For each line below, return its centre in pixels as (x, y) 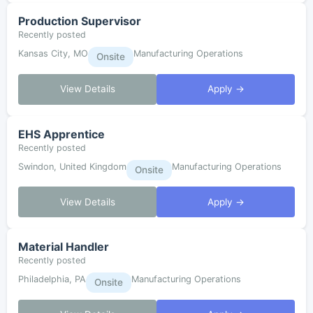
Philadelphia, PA (52, 279)
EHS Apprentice (61, 134)
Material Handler (64, 247)
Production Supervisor (80, 21)
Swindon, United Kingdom (72, 166)
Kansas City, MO (53, 54)
